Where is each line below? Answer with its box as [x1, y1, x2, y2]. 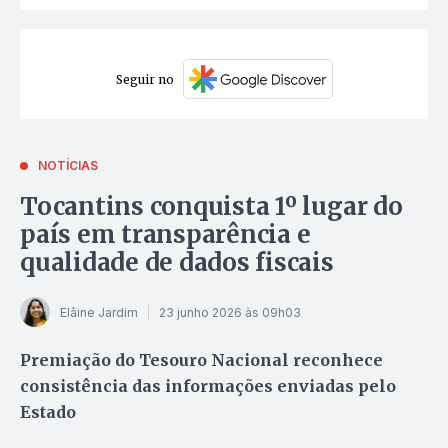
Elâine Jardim [60, 304, 138, 320]
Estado [20, 402, 76, 423]
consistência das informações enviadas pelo [20, 376, 396, 397]
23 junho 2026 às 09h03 [159, 304, 301, 320]
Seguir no [115, 71, 174, 87]
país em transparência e [20, 219, 311, 251]
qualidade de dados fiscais [20, 247, 334, 279]
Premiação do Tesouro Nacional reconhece [20, 350, 383, 371]
